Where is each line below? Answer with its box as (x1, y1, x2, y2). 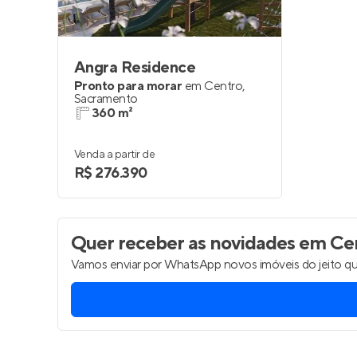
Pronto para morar (74, 78, 182, 94)
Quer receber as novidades (71, 231, 295, 256)
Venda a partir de (74, 147, 155, 162)
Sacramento (74, 91, 138, 107)
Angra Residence (74, 57, 196, 78)
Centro (204, 78, 243, 94)
